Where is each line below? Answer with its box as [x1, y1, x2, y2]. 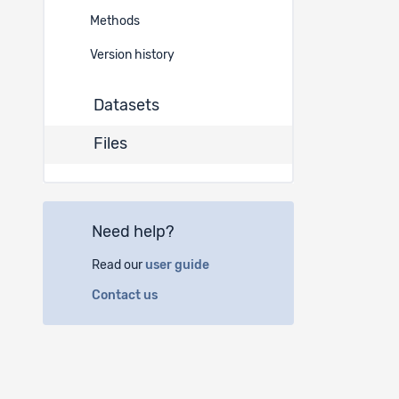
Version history [90, 49, 175, 61]
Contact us [92, 289, 163, 302]
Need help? [92, 224, 175, 240]
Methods [90, 15, 140, 28]
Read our [92, 259, 145, 272]
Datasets [94, 98, 159, 114]
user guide [145, 259, 215, 272]
